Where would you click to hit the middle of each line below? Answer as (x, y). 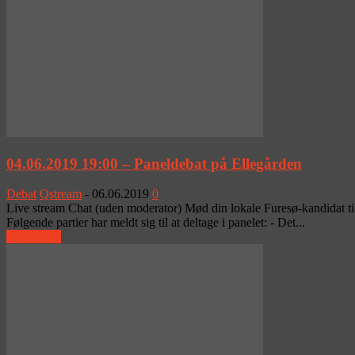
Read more (34, 237)
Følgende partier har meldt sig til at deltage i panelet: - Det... (156, 223)
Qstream (61, 194)
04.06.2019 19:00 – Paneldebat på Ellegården (154, 163)
